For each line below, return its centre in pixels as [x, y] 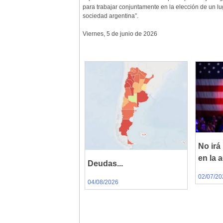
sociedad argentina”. [111, 16]
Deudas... [105, 164]
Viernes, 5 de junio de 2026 [120, 34]
